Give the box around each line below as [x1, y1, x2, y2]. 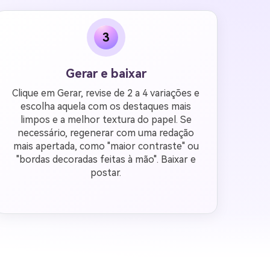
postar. [90, 167, 122, 178]
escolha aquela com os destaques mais [20, 101, 192, 112]
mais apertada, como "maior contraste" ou [13, 140, 199, 152]
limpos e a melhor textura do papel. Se [20, 114, 192, 125]
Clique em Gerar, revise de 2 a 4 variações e [12, 87, 200, 99]
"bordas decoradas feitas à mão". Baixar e [16, 154, 196, 165]
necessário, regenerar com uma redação [17, 127, 195, 139]
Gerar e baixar [65, 66, 146, 81]
